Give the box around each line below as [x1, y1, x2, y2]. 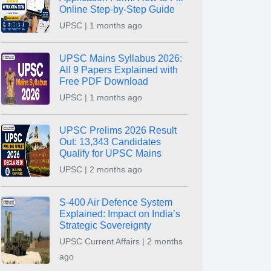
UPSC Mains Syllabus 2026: [59, 53, 182, 64]
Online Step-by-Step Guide [59, 4, 175, 15]
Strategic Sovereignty [59, 220, 151, 230]
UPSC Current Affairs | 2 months [59, 237, 183, 246]
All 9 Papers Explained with [59, 65, 178, 75]
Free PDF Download [59, 76, 148, 87]
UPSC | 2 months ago [59, 165, 142, 174]
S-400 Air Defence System [59, 197, 172, 207]
